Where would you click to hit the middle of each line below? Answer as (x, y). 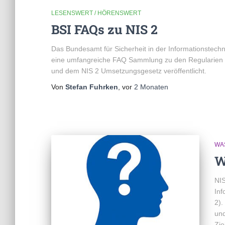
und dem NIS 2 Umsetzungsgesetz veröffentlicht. (129, 71)
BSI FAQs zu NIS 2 (104, 29)
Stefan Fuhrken (92, 87)
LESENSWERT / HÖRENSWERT (96, 13)
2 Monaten (151, 87)
